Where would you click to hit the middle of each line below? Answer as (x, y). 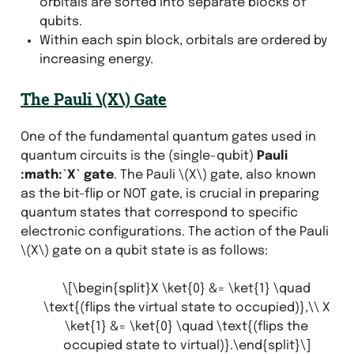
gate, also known (261, 175)
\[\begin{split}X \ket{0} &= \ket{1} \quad (186, 288)
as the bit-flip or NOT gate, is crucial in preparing (169, 194)
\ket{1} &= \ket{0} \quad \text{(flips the (186, 326)
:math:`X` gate (67, 175)
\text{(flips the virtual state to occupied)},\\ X (186, 307)
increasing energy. (96, 59)
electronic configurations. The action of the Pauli (174, 232)
